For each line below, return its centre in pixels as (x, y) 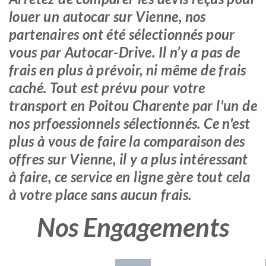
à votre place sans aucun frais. (100, 194)
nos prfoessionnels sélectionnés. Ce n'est (130, 123)
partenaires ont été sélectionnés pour (122, 34)
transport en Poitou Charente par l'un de (133, 105)
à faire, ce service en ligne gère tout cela (130, 177)
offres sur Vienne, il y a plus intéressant (129, 159)
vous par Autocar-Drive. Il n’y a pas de (125, 52)
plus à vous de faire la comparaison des (127, 141)
